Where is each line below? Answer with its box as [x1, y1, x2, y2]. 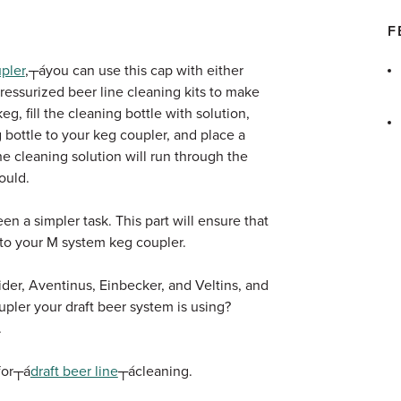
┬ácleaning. [117, 363, 192, 380]
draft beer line [30, 363, 118, 380]
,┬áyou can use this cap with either [24, 62, 243, 80]
